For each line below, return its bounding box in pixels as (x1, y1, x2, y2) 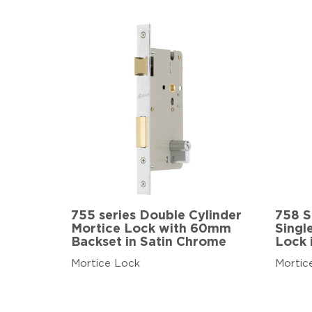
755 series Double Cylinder (71, 210, 242, 223)
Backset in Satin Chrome (71, 236, 226, 249)
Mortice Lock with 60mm (71, 223, 231, 236)
